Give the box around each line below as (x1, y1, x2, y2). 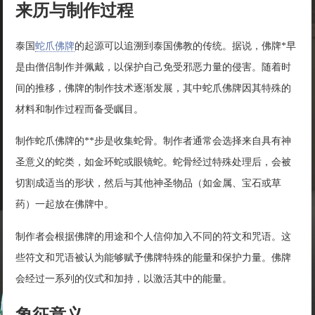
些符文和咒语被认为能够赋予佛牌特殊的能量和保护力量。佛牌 (15, 252, 292, 263)
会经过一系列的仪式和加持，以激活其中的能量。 (15, 273, 233, 284)
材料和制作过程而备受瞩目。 (15, 103, 144, 115)
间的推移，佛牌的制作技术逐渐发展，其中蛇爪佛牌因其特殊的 (15, 82, 292, 94)
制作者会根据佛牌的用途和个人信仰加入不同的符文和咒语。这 (15, 231, 292, 242)
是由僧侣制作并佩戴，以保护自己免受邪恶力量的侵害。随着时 (15, 61, 292, 72)
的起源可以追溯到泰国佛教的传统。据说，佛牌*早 (75, 40, 297, 51)
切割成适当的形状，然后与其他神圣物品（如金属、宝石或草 (15, 178, 282, 189)
